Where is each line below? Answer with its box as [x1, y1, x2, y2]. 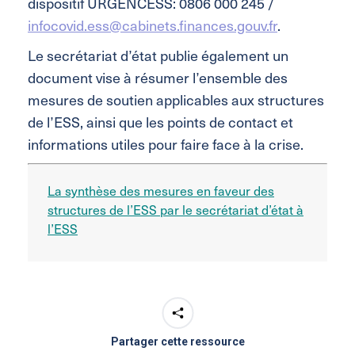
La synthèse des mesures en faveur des [48, 180, 274, 200]
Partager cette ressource [110, 334, 245, 348]
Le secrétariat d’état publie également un [28, 44, 288, 66]
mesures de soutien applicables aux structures [28, 88, 324, 110]
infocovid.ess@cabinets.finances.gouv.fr [28, 13, 277, 36]
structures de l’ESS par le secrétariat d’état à [48, 199, 303, 219]
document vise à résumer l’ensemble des [28, 66, 288, 88]
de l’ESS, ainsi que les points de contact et [28, 110, 293, 132]
